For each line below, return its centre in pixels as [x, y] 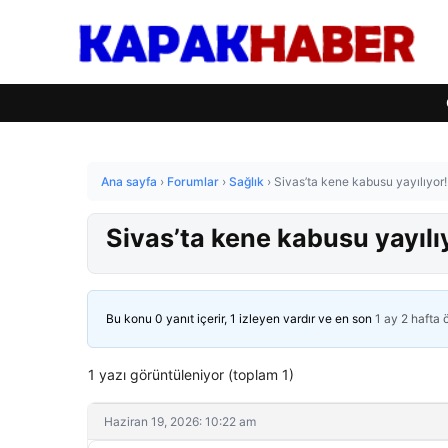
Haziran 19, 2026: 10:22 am [180, 421]
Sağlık [246, 181]
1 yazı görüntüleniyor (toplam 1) [191, 374]
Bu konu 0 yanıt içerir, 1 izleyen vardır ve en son [240, 318]
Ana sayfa [129, 181]
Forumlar [193, 181]
